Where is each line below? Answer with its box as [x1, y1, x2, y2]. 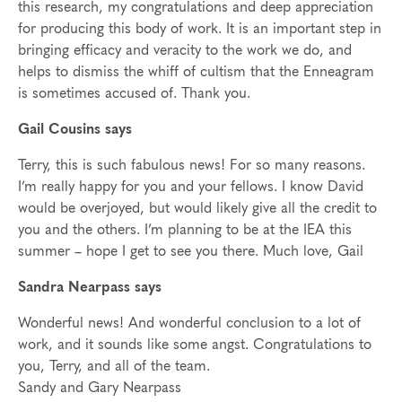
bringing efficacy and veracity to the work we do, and [18, 43, 352, 57]
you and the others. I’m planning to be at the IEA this [18, 223, 352, 237]
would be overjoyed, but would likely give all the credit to [18, 201, 377, 215]
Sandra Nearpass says [18, 280, 162, 294]
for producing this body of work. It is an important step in [18, 22, 381, 36]
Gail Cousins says [18, 122, 132, 136]
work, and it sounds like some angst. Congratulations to [18, 337, 371, 352]
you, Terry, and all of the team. [18, 359, 210, 373]
